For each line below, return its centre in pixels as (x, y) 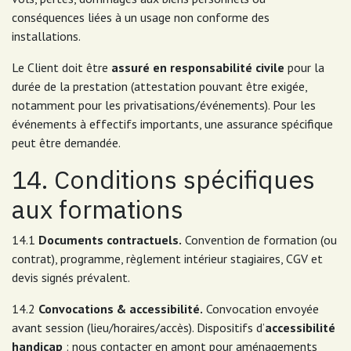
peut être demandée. (66, 143)
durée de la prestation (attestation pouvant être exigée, (159, 86)
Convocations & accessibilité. (121, 309)
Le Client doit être (62, 67)
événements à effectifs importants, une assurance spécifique (172, 124)
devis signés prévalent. (71, 277)
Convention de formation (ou (259, 240)
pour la (304, 67)
